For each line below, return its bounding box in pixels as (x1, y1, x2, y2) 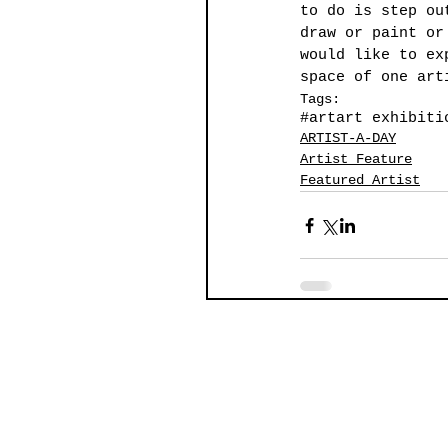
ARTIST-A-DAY (300, 130, 396, 147)
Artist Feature (300, 151, 412, 168)
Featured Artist (300, 172, 420, 189)
